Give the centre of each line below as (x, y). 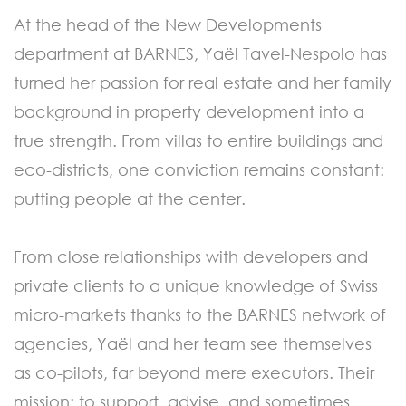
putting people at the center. (130, 199)
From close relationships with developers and (191, 257)
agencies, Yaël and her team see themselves (193, 344)
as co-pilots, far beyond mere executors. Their (194, 373)
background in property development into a (189, 112)
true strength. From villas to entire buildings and (198, 141)
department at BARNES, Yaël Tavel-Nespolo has (200, 54)
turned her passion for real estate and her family (203, 83)
